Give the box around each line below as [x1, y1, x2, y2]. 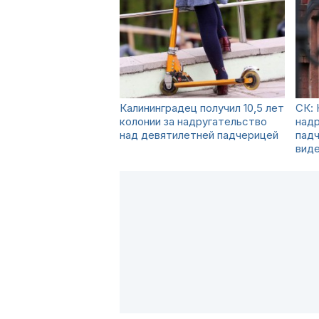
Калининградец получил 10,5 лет [120, 101, 284, 115]
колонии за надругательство [120, 115, 267, 128]
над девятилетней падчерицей [120, 128, 278, 142]
